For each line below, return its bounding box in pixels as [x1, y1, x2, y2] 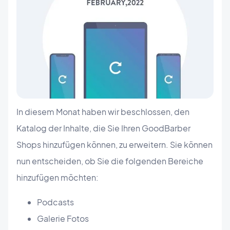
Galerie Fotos [37, 213, 89, 224]
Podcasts [37, 197, 74, 208]
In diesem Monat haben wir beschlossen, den [16, 106, 189, 118]
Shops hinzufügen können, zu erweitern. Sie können [16, 139, 213, 150]
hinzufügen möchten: [16, 172, 99, 183]
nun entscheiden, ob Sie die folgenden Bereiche [16, 156, 203, 167]
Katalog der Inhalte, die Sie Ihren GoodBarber [16, 123, 190, 134]
